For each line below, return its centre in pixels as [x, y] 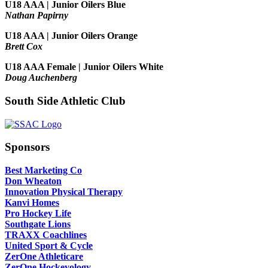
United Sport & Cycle [49, 246]
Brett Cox [24, 47]
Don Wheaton [33, 181]
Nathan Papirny [36, 16]
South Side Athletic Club [65, 100]
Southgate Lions [38, 224]
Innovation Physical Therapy [64, 192]
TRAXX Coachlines [46, 235]
